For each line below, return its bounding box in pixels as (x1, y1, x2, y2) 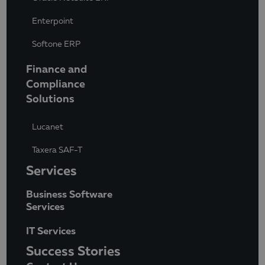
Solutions (26, 91, 75, 105)
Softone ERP (32, 40, 80, 49)
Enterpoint (32, 17, 73, 25)
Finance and (26, 62, 87, 75)
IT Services (26, 224, 76, 237)
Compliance (26, 76, 85, 90)
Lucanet (32, 122, 63, 131)
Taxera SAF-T (32, 146, 82, 154)
